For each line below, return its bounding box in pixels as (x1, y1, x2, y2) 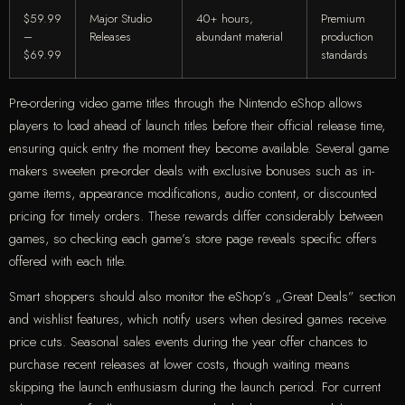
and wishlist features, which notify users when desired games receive (9, 309, 386, 330)
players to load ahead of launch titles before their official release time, (9, 115, 385, 136)
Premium (321, 9, 365, 27)
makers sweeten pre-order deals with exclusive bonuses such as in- (9, 160, 374, 181)
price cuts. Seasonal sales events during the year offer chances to (9, 332, 367, 353)
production (321, 27, 373, 45)
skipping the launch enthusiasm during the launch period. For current (9, 377, 381, 398)
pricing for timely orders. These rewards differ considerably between (9, 205, 383, 226)
